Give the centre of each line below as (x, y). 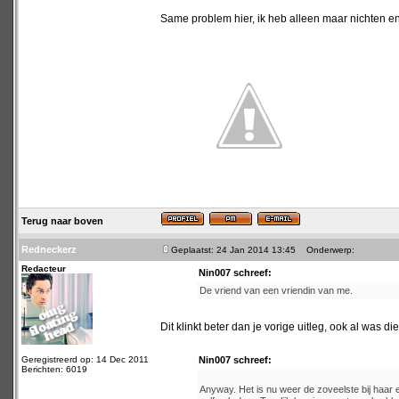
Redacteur (44, 269)
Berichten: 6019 (54, 369)
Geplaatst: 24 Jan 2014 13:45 (233, 250)
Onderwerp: (326, 250)
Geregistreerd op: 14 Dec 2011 (85, 359)
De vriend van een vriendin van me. (276, 290)
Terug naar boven (62, 221)
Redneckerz (49, 249)
